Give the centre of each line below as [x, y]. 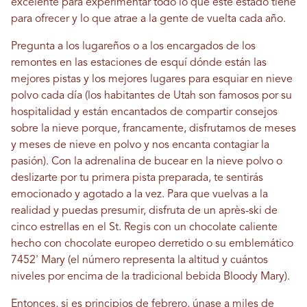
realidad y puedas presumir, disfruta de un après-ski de [144, 211]
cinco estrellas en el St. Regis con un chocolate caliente [144, 228]
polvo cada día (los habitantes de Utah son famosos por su [151, 96]
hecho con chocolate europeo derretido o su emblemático [152, 244]
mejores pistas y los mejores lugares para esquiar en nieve [152, 80]
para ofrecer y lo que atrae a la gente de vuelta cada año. [148, 20]
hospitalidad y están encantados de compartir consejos [144, 113]
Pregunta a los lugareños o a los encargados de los [133, 47]
